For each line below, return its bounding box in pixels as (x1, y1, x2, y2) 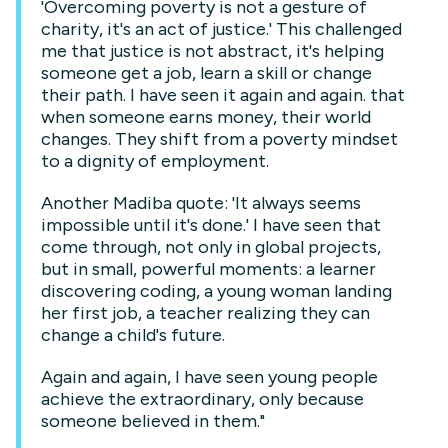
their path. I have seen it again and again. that (41, 84, 405, 106)
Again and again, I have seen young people (41, 366, 378, 388)
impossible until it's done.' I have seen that (41, 214, 381, 236)
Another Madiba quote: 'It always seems (41, 192, 361, 214)
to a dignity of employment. (41, 150, 269, 172)
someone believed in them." (41, 410, 265, 432)
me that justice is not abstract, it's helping (41, 40, 384, 62)
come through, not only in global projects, (41, 236, 381, 258)
